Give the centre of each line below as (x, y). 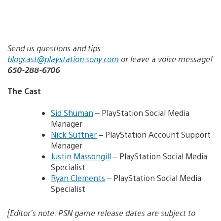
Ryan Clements (78, 178)
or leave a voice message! (166, 59)
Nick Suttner (74, 134)
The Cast (24, 91)
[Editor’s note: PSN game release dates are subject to (101, 213)
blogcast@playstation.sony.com (63, 59)
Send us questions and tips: (55, 48)
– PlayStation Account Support (154, 134)
